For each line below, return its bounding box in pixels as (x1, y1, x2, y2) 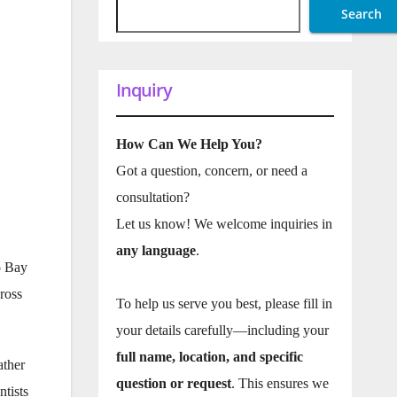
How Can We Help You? (115, 136, 262, 152)
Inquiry (115, 78, 172, 102)
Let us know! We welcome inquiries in (115, 216, 332, 231)
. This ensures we (230, 376, 329, 391)
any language (115, 243, 196, 258)
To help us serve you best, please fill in (115, 296, 332, 311)
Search (340, 5, 382, 22)
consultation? (115, 190, 190, 205)
